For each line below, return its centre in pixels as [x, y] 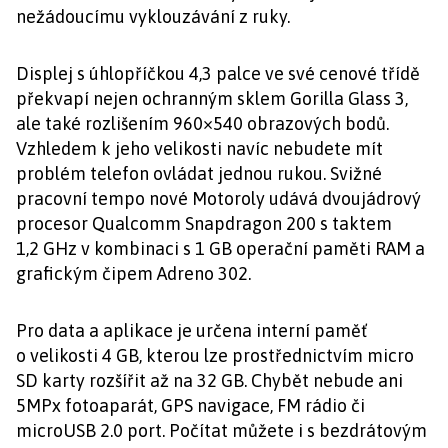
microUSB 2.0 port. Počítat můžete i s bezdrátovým [221, 430]
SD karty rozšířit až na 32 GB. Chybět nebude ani [209, 380]
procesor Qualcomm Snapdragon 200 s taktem [204, 223]
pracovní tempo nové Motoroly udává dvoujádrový [218, 198]
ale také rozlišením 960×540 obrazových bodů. [202, 123]
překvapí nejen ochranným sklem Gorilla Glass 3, [212, 98]
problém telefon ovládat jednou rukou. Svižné [199, 173]
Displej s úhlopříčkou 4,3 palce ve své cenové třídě [218, 73]
